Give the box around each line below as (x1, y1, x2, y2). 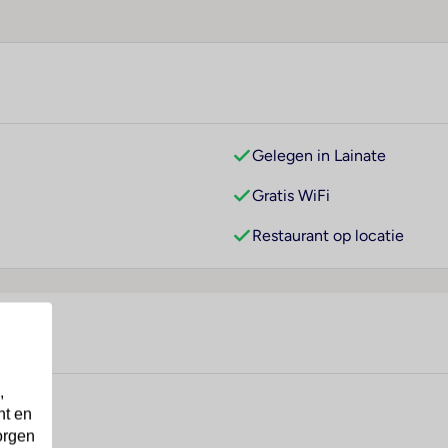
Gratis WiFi (252, 186, 330, 206)
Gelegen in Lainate (252, 146, 386, 166)
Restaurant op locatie (252, 226, 404, 246)
